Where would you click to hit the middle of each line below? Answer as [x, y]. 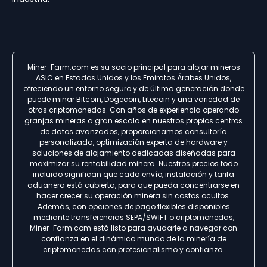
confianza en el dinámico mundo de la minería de [133, 238]
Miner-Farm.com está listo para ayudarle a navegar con [133, 228]
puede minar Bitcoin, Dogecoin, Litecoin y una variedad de [133, 99]
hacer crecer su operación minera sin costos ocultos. [133, 195]
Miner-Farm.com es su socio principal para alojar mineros [133, 67]
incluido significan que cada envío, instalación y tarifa [133, 174]
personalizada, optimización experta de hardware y [133, 142]
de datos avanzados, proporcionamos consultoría [133, 131]
